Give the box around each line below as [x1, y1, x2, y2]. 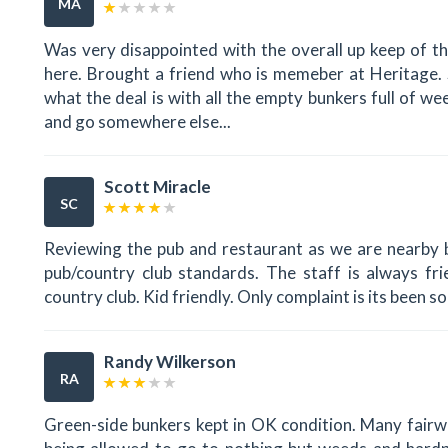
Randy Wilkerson [104, 351, 236, 373]
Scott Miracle [104, 175, 211, 197]
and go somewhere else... [44, 110, 231, 132]
